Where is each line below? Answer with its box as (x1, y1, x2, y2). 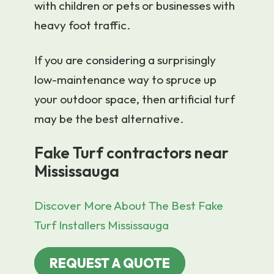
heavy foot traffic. (34, 17, 130, 32)
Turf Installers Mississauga (34, 218, 169, 233)
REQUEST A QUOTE (50, 255, 170, 272)
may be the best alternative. (34, 111, 183, 126)
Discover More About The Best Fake (34, 198, 223, 213)
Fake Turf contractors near (34, 143, 229, 163)
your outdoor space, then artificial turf (34, 91, 235, 106)
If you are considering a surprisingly (34, 52, 216, 67)
